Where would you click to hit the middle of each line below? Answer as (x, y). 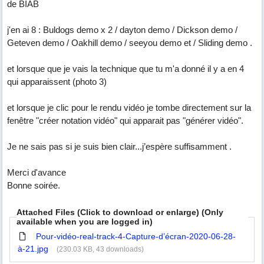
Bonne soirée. (34, 185)
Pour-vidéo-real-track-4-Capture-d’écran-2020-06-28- (136, 236)
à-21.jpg (33, 248)
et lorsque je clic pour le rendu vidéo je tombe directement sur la (129, 108)
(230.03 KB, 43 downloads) (100, 249)
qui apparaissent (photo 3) (57, 82)
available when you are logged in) (84, 222)
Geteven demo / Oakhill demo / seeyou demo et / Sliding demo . (130, 43)
